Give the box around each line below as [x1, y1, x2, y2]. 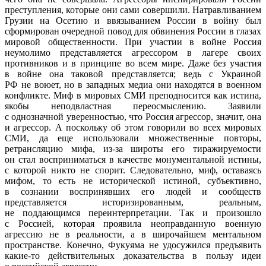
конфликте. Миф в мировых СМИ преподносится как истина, [5, 90, 261, 100]
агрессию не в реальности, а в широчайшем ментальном [5, 229, 261, 239]
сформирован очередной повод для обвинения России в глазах [5, 26, 261, 36]
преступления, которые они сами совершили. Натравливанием [5, 4, 261, 15]
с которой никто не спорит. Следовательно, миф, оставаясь [5, 164, 261, 175]
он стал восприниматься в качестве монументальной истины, [5, 154, 261, 164]
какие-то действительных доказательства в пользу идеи [5, 250, 261, 261]
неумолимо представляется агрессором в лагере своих [5, 47, 261, 58]
